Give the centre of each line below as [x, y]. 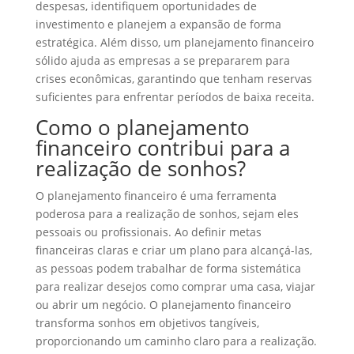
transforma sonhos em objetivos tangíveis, [147, 323]
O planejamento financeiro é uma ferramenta [156, 196]
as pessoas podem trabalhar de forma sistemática [168, 268]
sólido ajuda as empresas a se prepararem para [162, 60]
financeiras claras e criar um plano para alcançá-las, [173, 250]
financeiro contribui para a [162, 148]
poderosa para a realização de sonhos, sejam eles [167, 214]
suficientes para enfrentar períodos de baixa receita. [175, 97]
